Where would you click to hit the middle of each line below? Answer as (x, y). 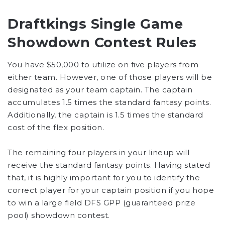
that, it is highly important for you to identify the (104, 178)
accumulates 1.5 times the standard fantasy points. (109, 102)
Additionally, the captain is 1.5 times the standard (105, 115)
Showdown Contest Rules (102, 42)
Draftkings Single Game (95, 24)
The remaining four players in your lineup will (98, 153)
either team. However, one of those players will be (110, 77)
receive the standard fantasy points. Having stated (109, 165)
